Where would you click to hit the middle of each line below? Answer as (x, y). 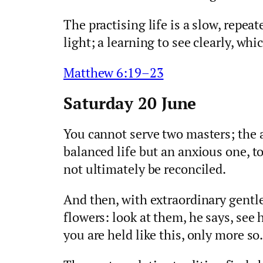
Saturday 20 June (130, 103)
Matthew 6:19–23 (114, 72)
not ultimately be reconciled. (145, 169)
